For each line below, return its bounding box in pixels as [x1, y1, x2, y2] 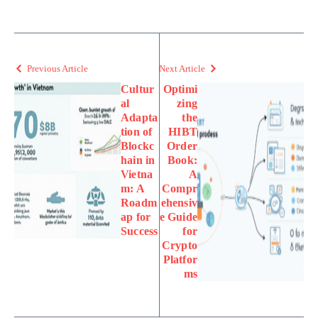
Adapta [121, 111, 158, 124]
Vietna [121, 168, 153, 180]
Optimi [163, 82, 197, 95]
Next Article [159, 62, 205, 74]
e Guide [159, 210, 197, 223]
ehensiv [160, 196, 197, 209]
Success [121, 224, 158, 237]
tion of [121, 125, 153, 138]
